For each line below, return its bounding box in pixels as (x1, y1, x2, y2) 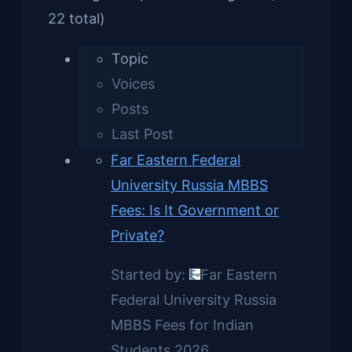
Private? (111, 226, 164, 244)
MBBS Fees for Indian (111, 316, 254, 333)
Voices (112, 75, 155, 92)
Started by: (111, 266, 189, 283)
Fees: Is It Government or (111, 201, 279, 218)
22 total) (48, 9, 105, 27)
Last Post (112, 125, 174, 142)
